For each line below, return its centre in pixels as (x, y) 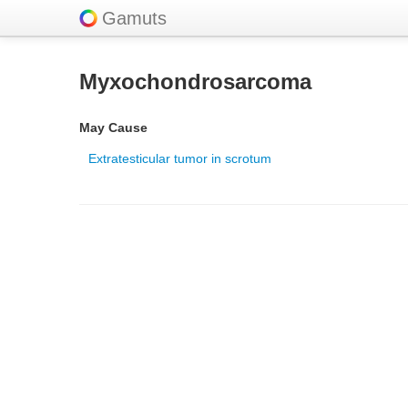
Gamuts (134, 18)
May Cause (113, 127)
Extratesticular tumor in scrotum (180, 158)
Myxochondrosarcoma (195, 82)
